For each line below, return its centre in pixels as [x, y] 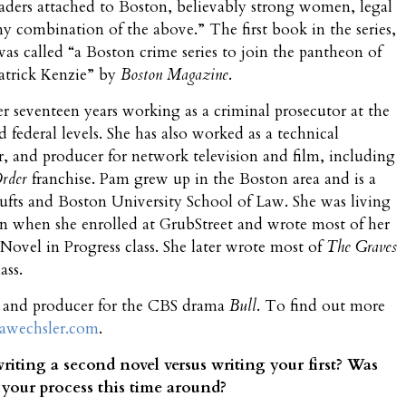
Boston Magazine [175, 75]
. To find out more [321, 306]
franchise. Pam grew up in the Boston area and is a [204, 179]
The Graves [362, 247]
